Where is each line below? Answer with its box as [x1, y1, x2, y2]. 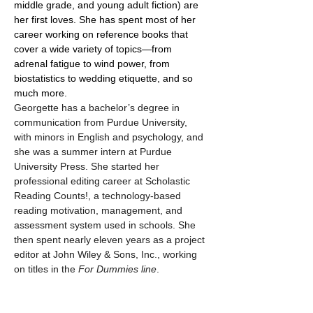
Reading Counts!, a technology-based [14, 189, 184, 201]
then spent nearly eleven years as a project [14, 233, 208, 245]
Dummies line [96, 263, 156, 275]
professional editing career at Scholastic [14, 175, 193, 187]
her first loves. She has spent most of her [14, 13, 198, 25]
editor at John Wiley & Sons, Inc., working [14, 248, 200, 260]
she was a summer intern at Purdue [14, 145, 175, 157]
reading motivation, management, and [14, 204, 185, 216]
